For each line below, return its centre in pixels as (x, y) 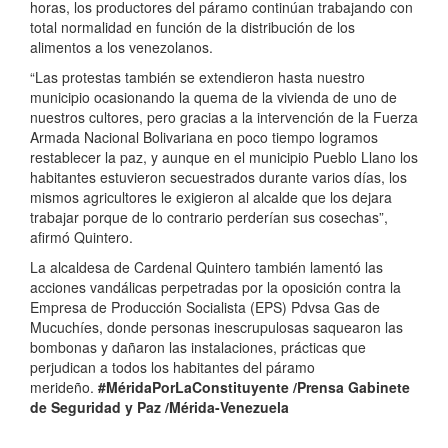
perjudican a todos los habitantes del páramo (172, 367)
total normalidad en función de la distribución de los (192, 27)
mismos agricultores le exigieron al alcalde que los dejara (211, 197)
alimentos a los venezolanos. (121, 47)
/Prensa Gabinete (351, 387)
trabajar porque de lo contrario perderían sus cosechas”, (209, 217)
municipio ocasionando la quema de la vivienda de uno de (213, 97)
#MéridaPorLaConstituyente (195, 387)
